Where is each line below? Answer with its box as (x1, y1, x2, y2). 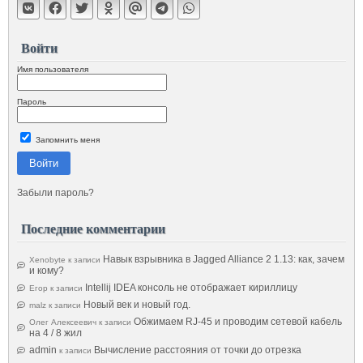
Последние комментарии (21, 218, 165, 237)
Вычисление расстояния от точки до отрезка (94, 344, 301, 356)
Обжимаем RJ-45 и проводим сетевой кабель (134, 315, 342, 327)
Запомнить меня (33, 135, 100, 144)
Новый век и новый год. (83, 298, 190, 310)
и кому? (29, 264, 64, 276)
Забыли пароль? (17, 186, 94, 199)
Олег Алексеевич (29, 317, 96, 327)
